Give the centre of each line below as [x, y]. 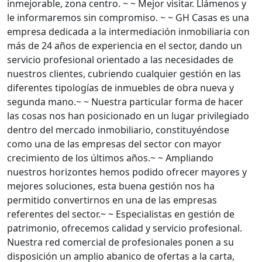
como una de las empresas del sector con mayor [114, 144]
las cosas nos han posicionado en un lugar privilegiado [128, 116]
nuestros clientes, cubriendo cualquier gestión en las [124, 74]
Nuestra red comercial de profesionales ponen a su [120, 242]
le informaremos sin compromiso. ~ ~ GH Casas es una [128, 18]
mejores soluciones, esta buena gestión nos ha [111, 186]
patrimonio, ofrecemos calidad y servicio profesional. [125, 228]
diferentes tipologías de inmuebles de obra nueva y [120, 88]
